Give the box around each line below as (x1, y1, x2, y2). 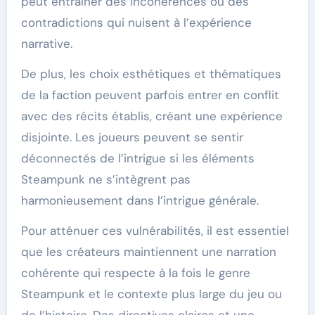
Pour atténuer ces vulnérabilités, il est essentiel (20, 223, 289, 239)
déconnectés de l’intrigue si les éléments (20, 150, 255, 167)
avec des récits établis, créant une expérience (20, 108, 283, 124)
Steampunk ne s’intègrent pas (20, 172, 191, 188)
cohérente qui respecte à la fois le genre (20, 265, 250, 281)
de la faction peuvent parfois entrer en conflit (20, 87, 279, 103)
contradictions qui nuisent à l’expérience (20, 15, 252, 31)
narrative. (20, 36, 72, 52)
